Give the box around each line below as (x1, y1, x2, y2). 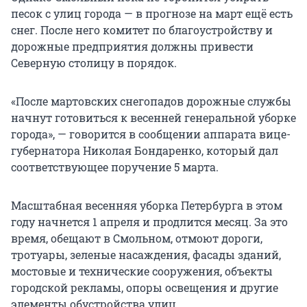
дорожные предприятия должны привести (11, 39, 254, 54)
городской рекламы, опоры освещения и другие (11, 280, 278, 295)
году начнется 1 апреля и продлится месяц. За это (11, 214, 288, 230)
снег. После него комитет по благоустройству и (11, 23, 273, 38)
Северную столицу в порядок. (11, 56, 177, 71)
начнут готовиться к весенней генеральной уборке (11, 110, 296, 125)
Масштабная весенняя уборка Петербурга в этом (11, 198, 282, 213)
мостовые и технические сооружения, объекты (11, 264, 273, 279)
